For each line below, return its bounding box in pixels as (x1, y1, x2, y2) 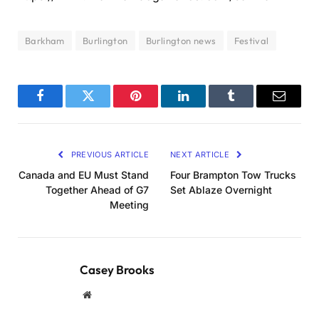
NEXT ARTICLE (170, 150, 232, 160)
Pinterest (135, 100, 179, 113)
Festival (234, 35, 269, 47)
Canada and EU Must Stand (19, 169, 149, 182)
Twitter (87, 100, 124, 113)
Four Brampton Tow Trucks (170, 169, 296, 182)
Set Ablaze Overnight (170, 184, 272, 197)
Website (90, 289, 122, 300)
